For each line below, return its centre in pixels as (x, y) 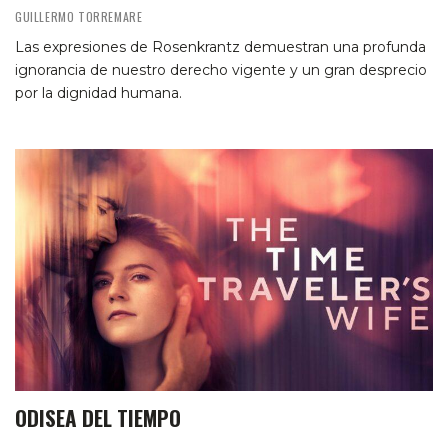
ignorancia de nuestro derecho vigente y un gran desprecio (221, 69)
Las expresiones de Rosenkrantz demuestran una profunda (220, 46)
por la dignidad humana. (98, 92)
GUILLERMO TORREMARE (79, 16)
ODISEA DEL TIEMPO (98, 418)
